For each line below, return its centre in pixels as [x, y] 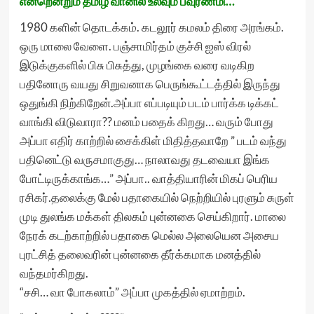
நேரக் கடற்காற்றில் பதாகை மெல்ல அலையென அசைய [149, 235]
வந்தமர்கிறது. [54, 273]
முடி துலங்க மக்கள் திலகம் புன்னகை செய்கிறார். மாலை [152, 216]
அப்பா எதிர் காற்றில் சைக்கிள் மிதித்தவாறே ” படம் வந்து [153, 141]
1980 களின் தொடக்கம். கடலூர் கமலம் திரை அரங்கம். [151, 27]
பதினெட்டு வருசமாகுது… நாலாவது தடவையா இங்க [144, 159]
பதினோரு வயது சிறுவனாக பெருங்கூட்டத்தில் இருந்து [150, 84]
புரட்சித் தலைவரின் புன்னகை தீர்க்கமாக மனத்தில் [140, 254]
